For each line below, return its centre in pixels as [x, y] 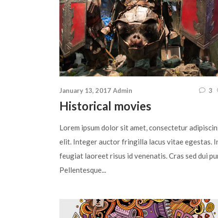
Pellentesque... [83, 170]
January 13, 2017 [85, 90]
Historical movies [105, 106]
